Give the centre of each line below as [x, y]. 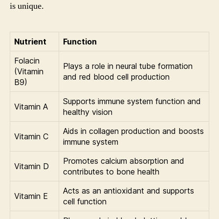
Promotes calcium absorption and [124, 161]
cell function [85, 201]
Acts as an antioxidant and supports [129, 190]
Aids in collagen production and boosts [133, 131]
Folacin [27, 60]
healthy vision [88, 112]
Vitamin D [32, 166]
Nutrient [30, 41]
